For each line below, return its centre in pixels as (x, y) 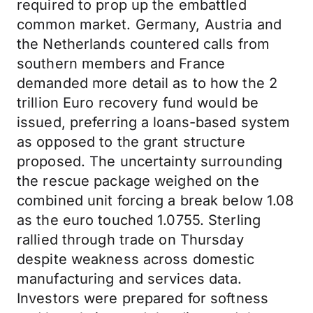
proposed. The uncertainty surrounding (150, 161)
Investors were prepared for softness (143, 298)
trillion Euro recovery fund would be (138, 103)
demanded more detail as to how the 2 (147, 83)
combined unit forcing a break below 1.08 (155, 201)
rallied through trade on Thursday (130, 240)
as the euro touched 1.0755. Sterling (139, 220)
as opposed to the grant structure (131, 142)
